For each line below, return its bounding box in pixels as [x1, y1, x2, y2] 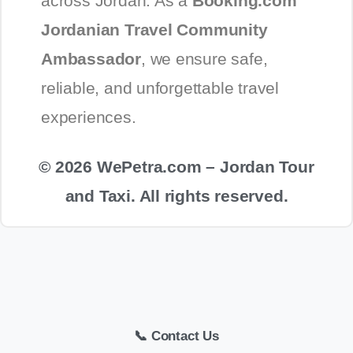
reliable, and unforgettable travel [41, 78, 279, 97]
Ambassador [41, 49, 141, 68]
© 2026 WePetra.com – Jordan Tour [39, 157, 314, 176]
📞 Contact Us [134, 328, 219, 344]
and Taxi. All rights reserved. [65, 186, 288, 205]
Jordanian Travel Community [41, 20, 268, 39]
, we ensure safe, [140, 49, 268, 68]
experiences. [41, 107, 136, 126]
